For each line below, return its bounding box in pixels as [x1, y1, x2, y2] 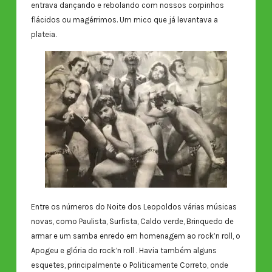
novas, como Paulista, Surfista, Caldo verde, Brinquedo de [30, 217, 234, 226]
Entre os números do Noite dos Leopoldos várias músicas [30, 202, 237, 212]
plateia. [30, 30, 56, 39]
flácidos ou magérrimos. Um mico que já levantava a [30, 15, 218, 25]
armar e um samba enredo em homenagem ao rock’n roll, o [30, 231, 240, 241]
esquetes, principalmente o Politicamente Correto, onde [30, 260, 228, 270]
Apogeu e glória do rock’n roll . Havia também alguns [30, 246, 217, 256]
